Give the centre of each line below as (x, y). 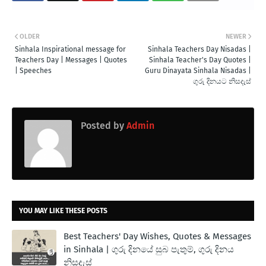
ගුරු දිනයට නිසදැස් (222, 81)
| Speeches (33, 70)
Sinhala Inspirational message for (70, 49)
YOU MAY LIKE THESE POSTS (63, 210)
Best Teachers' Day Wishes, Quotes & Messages (157, 236)
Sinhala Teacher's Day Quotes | (200, 60)
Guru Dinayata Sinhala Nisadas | (198, 70)
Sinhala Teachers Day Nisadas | (199, 49)
